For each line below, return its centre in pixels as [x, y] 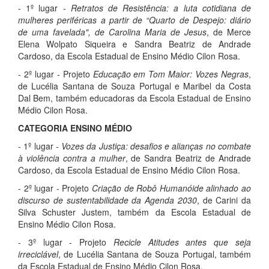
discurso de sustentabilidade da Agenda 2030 [107, 200]
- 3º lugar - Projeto [66, 242]
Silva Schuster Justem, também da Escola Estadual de [134, 212]
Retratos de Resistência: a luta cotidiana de [161, 8]
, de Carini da [224, 200]
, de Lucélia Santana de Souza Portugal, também [155, 254]
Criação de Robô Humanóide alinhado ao [171, 188]
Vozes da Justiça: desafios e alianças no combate [156, 146]
